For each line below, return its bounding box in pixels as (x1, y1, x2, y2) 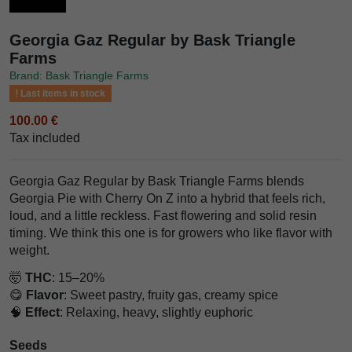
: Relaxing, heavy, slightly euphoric (60, 305, 253, 319)
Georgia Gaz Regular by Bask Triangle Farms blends (9, 174, 304, 188)
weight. (9, 243, 49, 257)
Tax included (9, 130, 80, 145)
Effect (25, 305, 60, 319)
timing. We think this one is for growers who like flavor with (9, 225, 332, 240)
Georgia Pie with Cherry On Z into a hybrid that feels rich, (9, 191, 325, 205)
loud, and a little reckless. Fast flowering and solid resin (9, 208, 317, 222)
